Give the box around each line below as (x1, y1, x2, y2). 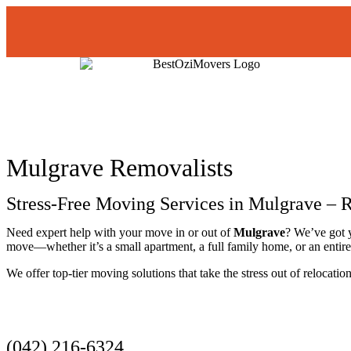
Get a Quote (25, 316, 84, 328)
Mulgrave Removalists (6, 154, 233, 182)
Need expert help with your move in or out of (6, 226, 233, 239)
